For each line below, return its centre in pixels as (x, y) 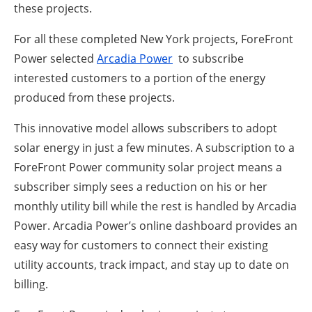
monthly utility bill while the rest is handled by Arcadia (155, 206)
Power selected (55, 58)
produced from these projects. (94, 97)
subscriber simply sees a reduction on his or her (141, 186)
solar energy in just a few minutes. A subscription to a (154, 147)
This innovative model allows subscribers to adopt (146, 128)
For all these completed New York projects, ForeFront (154, 39)
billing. (31, 284)
